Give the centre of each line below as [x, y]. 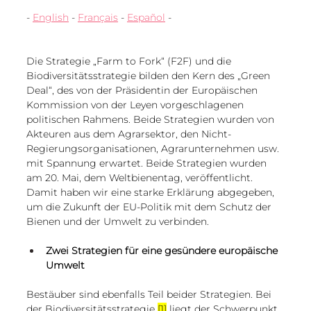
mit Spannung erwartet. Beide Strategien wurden [148, 163]
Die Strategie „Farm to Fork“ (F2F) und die [130, 61]
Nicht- [216, 134]
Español [146, 17]
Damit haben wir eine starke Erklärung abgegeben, [152, 192]
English [51, 17]
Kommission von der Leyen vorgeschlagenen [136, 104]
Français [98, 17]
